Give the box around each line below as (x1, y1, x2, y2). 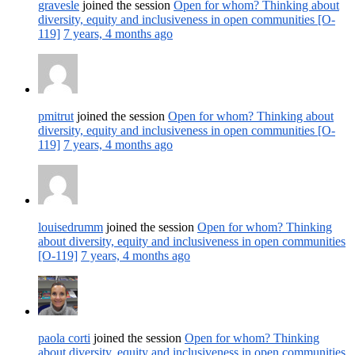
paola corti (38, 330, 90, 345)
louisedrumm (38, 219, 103, 234)
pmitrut (38, 109, 74, 123)
